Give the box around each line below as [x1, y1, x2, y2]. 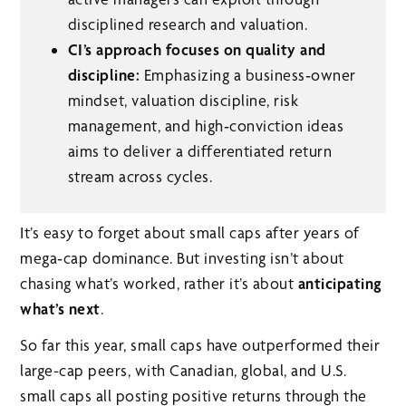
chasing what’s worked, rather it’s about [20, 274, 298, 294]
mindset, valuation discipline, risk [67, 91, 298, 111]
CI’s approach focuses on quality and [67, 40, 326, 60]
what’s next [20, 299, 101, 319]
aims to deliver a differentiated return [67, 141, 332, 161]
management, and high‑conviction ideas [67, 116, 343, 136]
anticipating [297, 274, 382, 294]
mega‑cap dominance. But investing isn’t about [20, 248, 344, 268]
